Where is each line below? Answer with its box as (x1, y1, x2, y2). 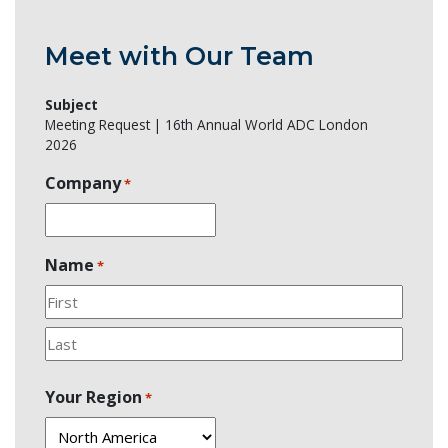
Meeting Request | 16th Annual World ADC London (45, 114, 368, 134)
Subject (45, 94, 98, 114)
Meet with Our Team (45, 41, 314, 72)
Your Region (45, 385, 142, 408)
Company (45, 171, 121, 194)
